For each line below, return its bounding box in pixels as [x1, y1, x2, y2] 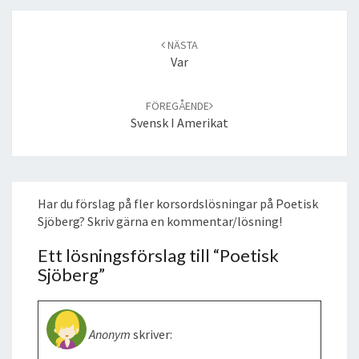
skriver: [133, 325, 172, 342]
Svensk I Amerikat [131, 114, 228, 131]
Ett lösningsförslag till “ [38, 244, 220, 266]
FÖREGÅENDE [146, 98, 209, 113]
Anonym [89, 325, 131, 342]
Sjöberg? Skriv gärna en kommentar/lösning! [38, 212, 282, 229]
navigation [11, 27, 71, 44]
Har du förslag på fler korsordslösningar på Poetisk [38, 195, 318, 212]
